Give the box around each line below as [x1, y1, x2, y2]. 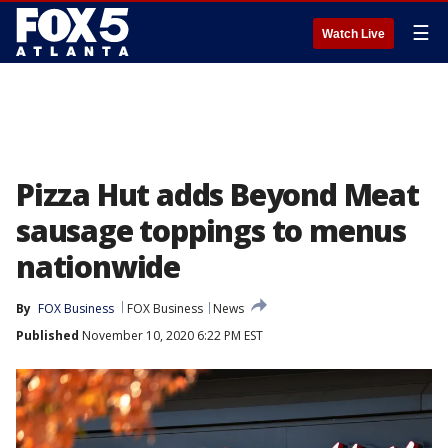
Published [16, 327, 79, 344]
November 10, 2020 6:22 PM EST [79, 327, 263, 344]
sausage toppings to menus [16, 210, 406, 251]
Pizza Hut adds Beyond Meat [16, 174, 419, 215]
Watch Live [322, 27, 385, 41]
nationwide [16, 246, 181, 287]
